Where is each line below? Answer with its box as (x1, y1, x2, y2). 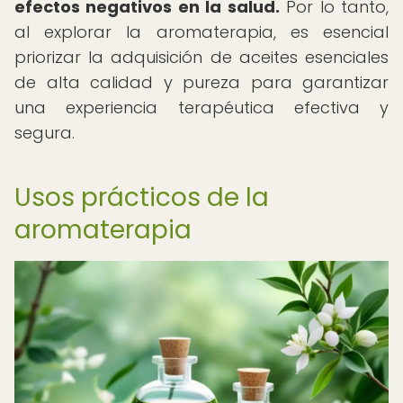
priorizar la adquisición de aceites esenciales (14, 46, 389, 68)
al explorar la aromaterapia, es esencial (14, 21, 389, 43)
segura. (14, 121, 75, 144)
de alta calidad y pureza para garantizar (14, 71, 389, 94)
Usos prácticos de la (14, 180, 269, 215)
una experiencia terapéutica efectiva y (14, 96, 389, 119)
